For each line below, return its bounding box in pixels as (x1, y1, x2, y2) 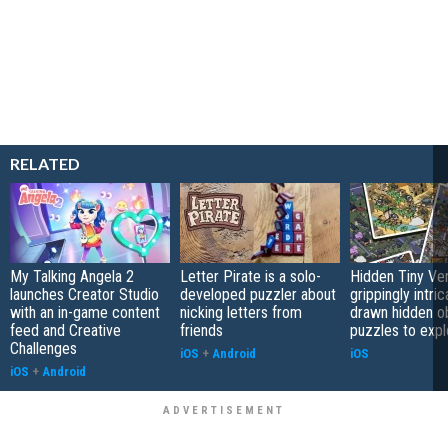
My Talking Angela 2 (10, 266, 134, 286)
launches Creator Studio (10, 284, 159, 304)
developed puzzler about (180, 284, 336, 304)
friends (180, 320, 223, 340)
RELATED (10, 153, 80, 173)
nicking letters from (180, 302, 302, 322)
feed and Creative (10, 320, 121, 340)
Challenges (10, 338, 77, 358)
